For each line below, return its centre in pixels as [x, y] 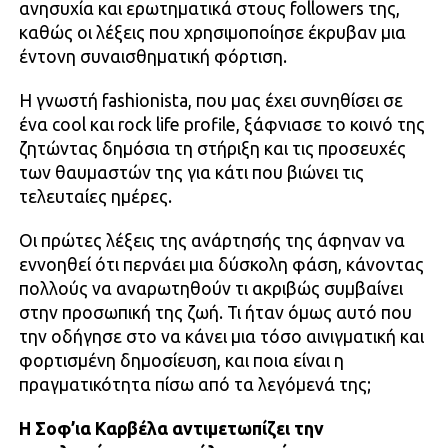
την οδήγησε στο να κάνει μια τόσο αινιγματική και [221, 336]
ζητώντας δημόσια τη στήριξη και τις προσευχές [212, 148]
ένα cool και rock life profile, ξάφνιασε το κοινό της [221, 124]
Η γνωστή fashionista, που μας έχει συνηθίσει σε [210, 100]
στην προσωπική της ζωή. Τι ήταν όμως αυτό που [215, 312]
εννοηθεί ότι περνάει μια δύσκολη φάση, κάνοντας [221, 264]
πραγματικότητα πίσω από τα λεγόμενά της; [194, 384]
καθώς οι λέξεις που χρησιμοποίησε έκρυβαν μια [212, 32]
